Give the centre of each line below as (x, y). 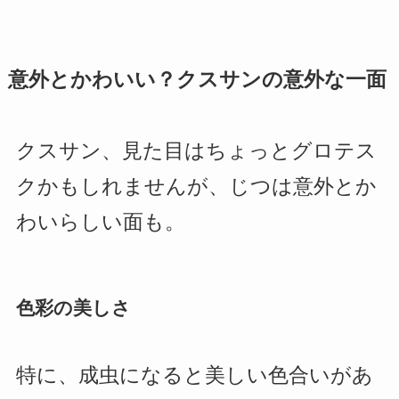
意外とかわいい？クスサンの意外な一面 (197, 80)
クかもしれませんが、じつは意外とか (196, 187)
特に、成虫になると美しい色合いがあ (194, 375)
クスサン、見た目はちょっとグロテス (196, 151)
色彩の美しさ (73, 308)
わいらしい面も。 (100, 223)
